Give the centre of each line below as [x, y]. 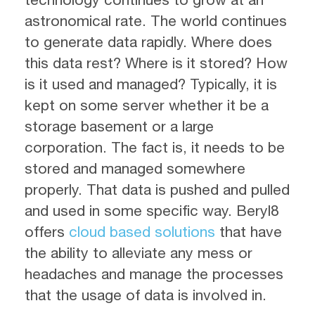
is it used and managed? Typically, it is [151, 84]
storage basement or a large [119, 126]
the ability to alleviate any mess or [139, 252]
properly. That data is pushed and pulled [157, 189]
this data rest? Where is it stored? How [156, 63]
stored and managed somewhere [135, 168]
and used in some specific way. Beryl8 [152, 210]
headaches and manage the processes [154, 274]
